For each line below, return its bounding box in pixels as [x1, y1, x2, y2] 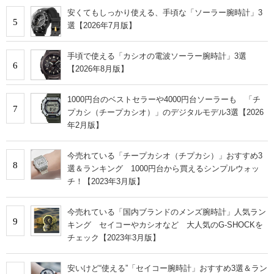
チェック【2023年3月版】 [67, 232, 160, 242]
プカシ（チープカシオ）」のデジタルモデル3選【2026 [67, 107, 264, 117]
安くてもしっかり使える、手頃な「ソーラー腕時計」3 [67, 7, 262, 17]
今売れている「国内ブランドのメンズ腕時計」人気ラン [67, 207, 266, 217]
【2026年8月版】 [67, 64, 128, 73]
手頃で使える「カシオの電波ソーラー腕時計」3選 [67, 51, 246, 61]
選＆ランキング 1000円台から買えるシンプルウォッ [67, 163, 259, 173]
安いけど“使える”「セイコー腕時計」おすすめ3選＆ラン [67, 263, 267, 273]
